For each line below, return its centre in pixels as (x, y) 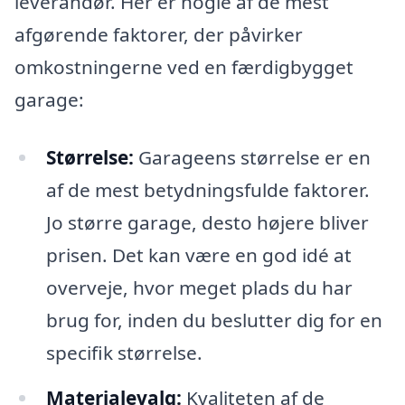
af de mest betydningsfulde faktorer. (207, 190)
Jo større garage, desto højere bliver (207, 223)
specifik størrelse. (124, 353)
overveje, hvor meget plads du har (199, 288)
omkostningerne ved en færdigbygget (184, 67)
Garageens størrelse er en (252, 158)
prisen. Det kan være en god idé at (198, 255)
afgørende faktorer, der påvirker (159, 35)
